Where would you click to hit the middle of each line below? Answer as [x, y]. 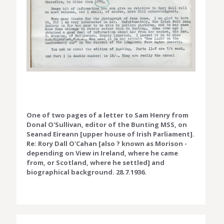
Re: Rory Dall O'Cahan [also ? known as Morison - [107, 143]
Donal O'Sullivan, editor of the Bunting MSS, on [107, 124]
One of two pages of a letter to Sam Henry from [107, 115]
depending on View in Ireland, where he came [102, 153]
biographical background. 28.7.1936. [86, 172]
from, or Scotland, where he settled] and [95, 162]
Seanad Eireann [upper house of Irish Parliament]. [110, 134]
